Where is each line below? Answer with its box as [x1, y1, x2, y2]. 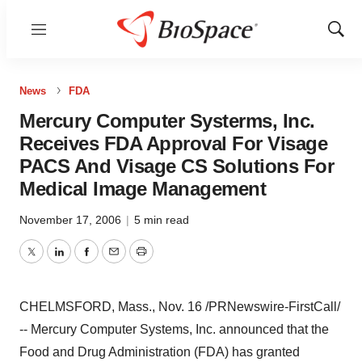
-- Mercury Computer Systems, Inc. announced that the [19, 322, 329, 336]
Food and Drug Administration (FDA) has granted [19, 345, 300, 359]
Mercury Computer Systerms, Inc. [19, 110, 315, 132]
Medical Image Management [19, 178, 266, 200]
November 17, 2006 [19, 213, 124, 226]
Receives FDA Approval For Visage [19, 133, 327, 154]
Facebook [85, 254, 143, 268]
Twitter [30, 254, 69, 268]
